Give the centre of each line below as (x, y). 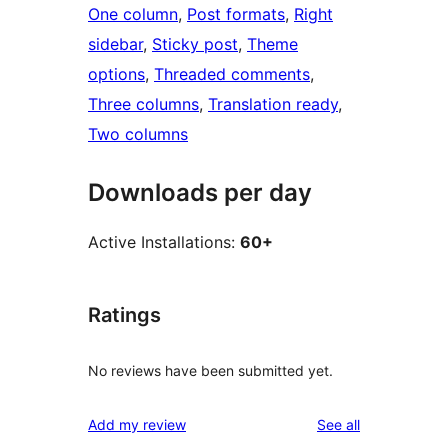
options (116, 74)
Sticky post (195, 44)
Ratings (124, 315)
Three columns (143, 104)
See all (338, 424)
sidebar (115, 44)
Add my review (137, 424)
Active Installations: (164, 242)
